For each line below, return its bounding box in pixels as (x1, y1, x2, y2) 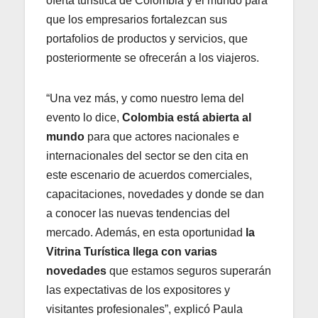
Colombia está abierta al (122, 111, 251, 124)
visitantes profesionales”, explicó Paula (46, 302, 243, 315)
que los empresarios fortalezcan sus (46, 13, 227, 26)
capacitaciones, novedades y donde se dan (46, 187, 264, 200)
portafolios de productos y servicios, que (46, 32, 248, 45)
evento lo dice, (46, 111, 122, 124)
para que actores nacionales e (84, 130, 239, 143)
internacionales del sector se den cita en (46, 149, 248, 162)
